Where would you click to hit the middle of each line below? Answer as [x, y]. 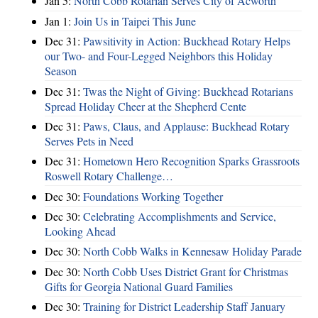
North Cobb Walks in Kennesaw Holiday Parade [192, 251]
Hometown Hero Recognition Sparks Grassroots [191, 161]
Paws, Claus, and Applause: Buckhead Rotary [186, 126]
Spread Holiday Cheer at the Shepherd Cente [146, 106]
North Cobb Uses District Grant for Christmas [186, 271]
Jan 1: [59, 21]
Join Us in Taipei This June [135, 21]
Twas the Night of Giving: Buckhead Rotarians [188, 91]
